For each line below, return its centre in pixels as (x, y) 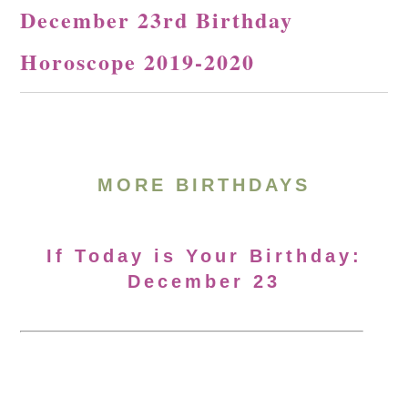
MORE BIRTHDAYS (204, 185)
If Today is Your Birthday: (204, 256)
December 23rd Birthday (157, 20)
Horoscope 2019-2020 (138, 61)
